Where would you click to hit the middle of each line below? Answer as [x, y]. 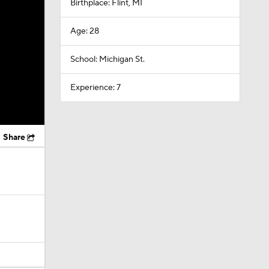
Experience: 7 [95, 88]
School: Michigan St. [107, 59]
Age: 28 [84, 31]
